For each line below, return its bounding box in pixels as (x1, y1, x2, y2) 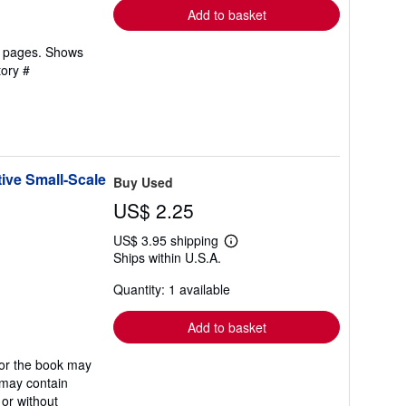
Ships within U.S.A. (113, 248, 221, 266)
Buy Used (113, 173, 173, 191)
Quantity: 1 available (113, 280, 230, 298)
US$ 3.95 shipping (113, 231, 222, 249)
